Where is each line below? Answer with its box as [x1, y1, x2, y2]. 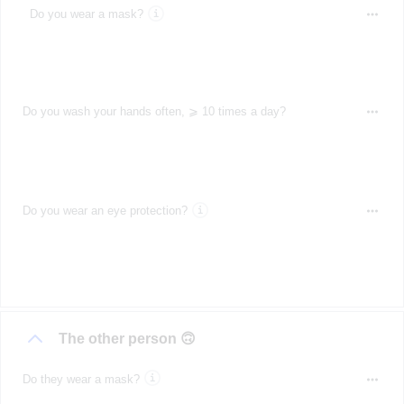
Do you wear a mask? [30, 6, 143, 21]
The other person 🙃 [59, 331, 196, 347]
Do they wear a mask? [23, 372, 140, 386]
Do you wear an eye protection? [23, 204, 188, 218]
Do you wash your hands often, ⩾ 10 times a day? [23, 104, 286, 118]
